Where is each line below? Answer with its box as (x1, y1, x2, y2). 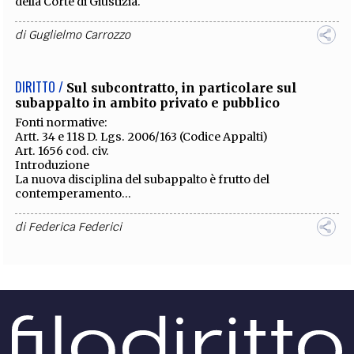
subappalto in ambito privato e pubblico (15, 94, 281, 111)
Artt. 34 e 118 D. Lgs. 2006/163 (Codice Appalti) (15, 129, 269, 144)
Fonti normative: (15, 115, 107, 130)
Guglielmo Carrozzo (28, 27, 131, 42)
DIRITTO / (15, 77, 64, 96)
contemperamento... (15, 186, 132, 201)
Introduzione (15, 157, 90, 172)
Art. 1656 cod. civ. (15, 143, 110, 158)
